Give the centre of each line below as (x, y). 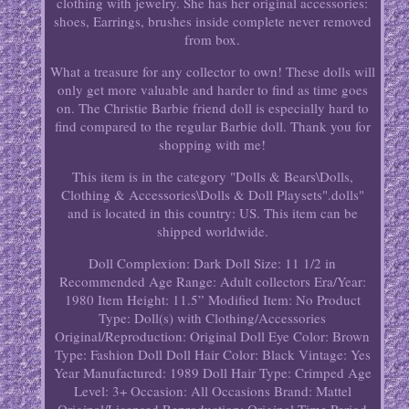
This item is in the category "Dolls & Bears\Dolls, (212, 177)
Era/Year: (340, 282)
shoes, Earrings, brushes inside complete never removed (212, 21)
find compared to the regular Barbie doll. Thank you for (212, 126)
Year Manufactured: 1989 (126, 373)
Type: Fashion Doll (108, 355)
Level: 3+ (100, 391)
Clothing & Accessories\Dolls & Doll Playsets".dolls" (212, 195)
